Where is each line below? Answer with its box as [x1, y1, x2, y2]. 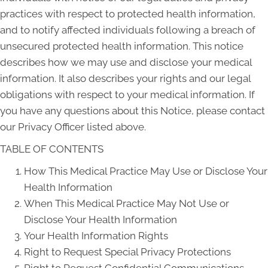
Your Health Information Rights [24, 230, 168, 242]
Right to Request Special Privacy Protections [24, 246, 231, 258]
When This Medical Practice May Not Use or [24, 197, 229, 209]
